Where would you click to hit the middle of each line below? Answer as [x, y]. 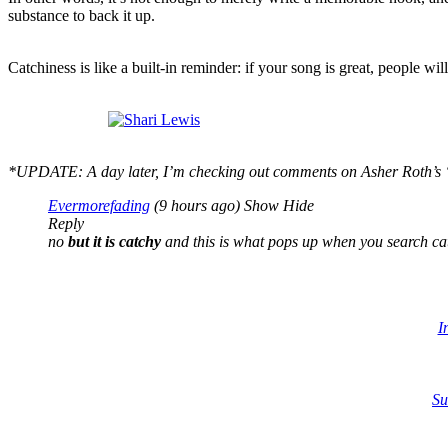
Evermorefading [99, 206]
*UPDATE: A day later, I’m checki [118, 172]
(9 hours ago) [197, 206]
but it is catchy [114, 242]
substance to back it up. [81, 16]
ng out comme [274, 172]
